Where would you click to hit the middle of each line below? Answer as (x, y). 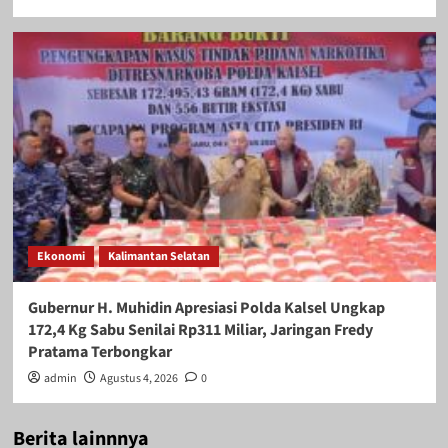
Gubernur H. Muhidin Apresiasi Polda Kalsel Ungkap (206, 307)
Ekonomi (60, 256)
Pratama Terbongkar (99, 351)
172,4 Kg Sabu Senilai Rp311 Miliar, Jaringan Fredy (200, 329)
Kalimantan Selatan (158, 256)
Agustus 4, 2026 (138, 378)
